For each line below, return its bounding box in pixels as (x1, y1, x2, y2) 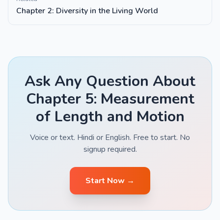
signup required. (83, 144, 137, 155)
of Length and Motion (35, 107, 185, 127)
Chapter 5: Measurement (26, 89, 194, 109)
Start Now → (85, 175, 135, 186)
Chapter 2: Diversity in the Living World (16, 5, 158, 16)
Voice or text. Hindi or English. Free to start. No (30, 132, 190, 143)
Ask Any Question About (25, 71, 195, 91)
